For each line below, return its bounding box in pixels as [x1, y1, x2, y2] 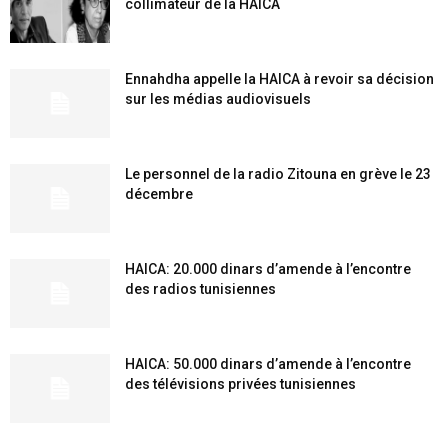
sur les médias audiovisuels [125, 91, 311, 107]
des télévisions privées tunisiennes [125, 376, 356, 392]
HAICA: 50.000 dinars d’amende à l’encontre [125, 356, 411, 372]
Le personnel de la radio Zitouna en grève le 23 [125, 166, 431, 182]
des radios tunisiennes [125, 281, 276, 297]
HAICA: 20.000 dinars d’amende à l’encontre [125, 261, 411, 277]
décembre [125, 186, 193, 202]
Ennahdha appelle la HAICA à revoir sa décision [125, 71, 434, 87]
